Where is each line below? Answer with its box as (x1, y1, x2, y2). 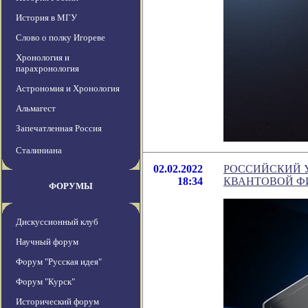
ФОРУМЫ (49, 181, 93, 192)
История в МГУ (16, 12, 77, 23)
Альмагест (16, 103, 56, 114)
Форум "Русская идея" (16, 256, 102, 267)
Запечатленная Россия (16, 123, 102, 134)
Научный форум (16, 236, 78, 247)
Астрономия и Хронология (16, 83, 120, 94)
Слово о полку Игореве (16, 32, 105, 43)
